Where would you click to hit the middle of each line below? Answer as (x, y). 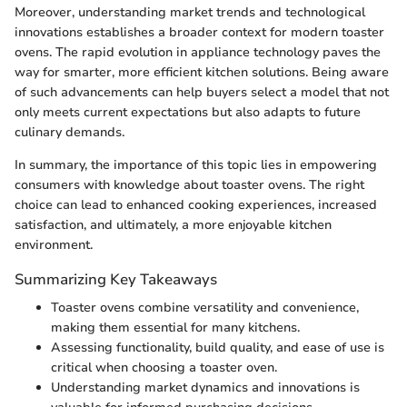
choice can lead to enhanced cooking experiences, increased (196, 204)
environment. (54, 244)
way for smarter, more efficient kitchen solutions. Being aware (202, 72)
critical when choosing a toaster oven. (164, 367)
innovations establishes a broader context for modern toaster (199, 32)
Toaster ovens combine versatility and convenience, (205, 307)
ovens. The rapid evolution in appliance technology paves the (198, 52)
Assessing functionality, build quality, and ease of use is (218, 347)
